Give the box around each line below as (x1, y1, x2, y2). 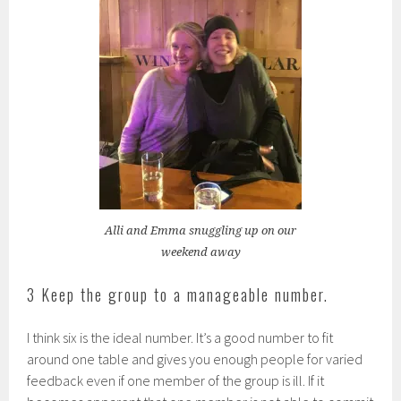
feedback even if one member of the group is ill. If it (27, 371, 325, 389)
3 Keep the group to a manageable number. (27, 282, 329, 306)
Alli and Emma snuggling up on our (105, 223, 296, 237)
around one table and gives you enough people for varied (27, 349, 363, 368)
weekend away (160, 244, 241, 259)
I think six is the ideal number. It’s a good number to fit (27, 328, 334, 346)
